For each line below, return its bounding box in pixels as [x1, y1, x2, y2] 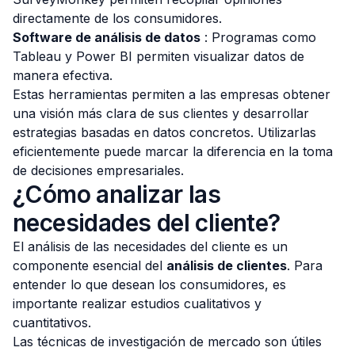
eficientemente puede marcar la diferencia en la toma [13, 143, 333, 159]
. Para [287, 258, 323, 273]
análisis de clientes [166, 258, 287, 273]
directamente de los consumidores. [13, 10, 222, 26]
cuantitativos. [13, 315, 91, 330]
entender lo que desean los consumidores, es [13, 277, 286, 292]
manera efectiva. [13, 67, 113, 83]
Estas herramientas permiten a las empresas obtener [13, 86, 330, 102]
